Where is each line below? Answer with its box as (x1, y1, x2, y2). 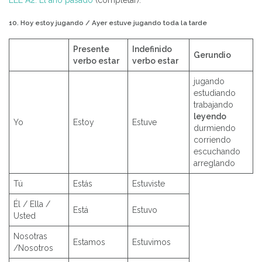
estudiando (194, 88, 236, 98)
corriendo (194, 135, 231, 145)
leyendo (194, 112, 226, 122)
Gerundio (194, 50, 231, 60)
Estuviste (132, 179, 165, 189)
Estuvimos (132, 237, 171, 247)
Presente (73, 44, 109, 54)
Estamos (73, 237, 105, 247)
